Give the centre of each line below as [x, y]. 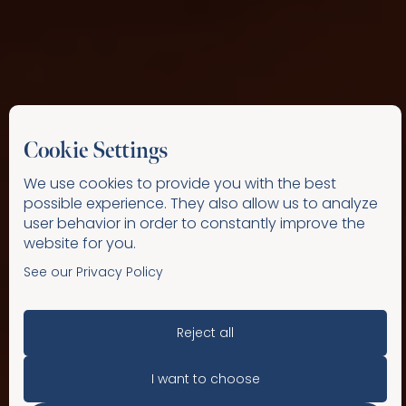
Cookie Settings [96, 151]
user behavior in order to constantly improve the [194, 223]
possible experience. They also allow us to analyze [201, 203]
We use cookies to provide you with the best [180, 184]
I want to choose [205, 379]
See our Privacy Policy [93, 272]
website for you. [80, 243]
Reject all [205, 333]
